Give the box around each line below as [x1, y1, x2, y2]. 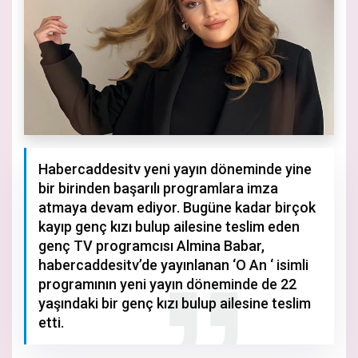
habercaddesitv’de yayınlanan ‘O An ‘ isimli [38, 256, 308, 273]
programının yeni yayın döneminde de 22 [38, 275, 296, 292]
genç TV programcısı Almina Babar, [38, 237, 265, 254]
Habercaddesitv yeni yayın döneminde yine [38, 160, 312, 177]
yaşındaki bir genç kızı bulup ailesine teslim [38, 294, 311, 312]
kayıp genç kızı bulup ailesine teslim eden [38, 217, 300, 235]
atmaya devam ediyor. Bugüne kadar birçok [38, 198, 316, 216]
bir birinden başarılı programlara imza [38, 179, 278, 197]
